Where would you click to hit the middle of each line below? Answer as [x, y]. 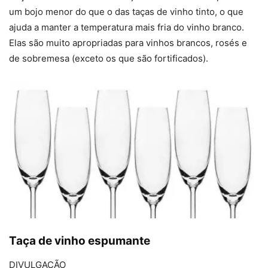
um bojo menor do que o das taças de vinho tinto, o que [126, 11]
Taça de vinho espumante [80, 240]
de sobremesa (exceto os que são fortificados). [109, 58]
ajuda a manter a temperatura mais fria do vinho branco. [127, 27]
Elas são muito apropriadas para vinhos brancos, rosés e [128, 42]
